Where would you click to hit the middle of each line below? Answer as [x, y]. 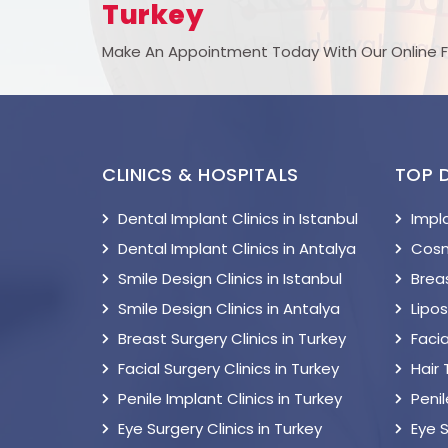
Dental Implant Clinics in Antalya [237, 248]
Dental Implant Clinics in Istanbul [238, 218]
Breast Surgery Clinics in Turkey [232, 338]
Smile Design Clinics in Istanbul [230, 278]
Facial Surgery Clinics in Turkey [228, 368]
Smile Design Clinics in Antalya [229, 308]
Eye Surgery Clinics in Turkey [220, 428]
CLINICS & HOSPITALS [200, 174]
